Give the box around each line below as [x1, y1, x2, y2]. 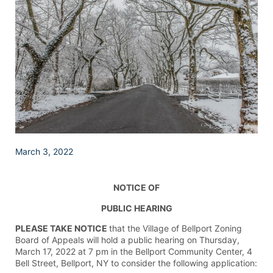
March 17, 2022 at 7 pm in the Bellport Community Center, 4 [15, 246, 252, 257]
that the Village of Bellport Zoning [109, 223, 242, 234]
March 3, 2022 [15, 146, 73, 157]
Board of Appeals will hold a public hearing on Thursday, [15, 235, 239, 246]
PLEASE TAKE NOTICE [15, 223, 109, 234]
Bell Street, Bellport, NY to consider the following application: [15, 258, 257, 269]
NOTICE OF [113, 182, 160, 193]
